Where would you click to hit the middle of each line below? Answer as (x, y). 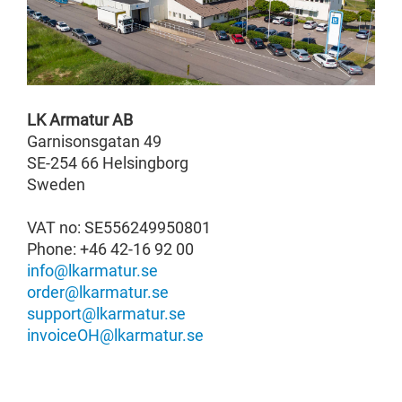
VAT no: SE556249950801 (119, 227)
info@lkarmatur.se (92, 270)
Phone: (53, 249)
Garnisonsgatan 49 (94, 141)
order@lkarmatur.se (98, 292)
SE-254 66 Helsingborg (108, 162)
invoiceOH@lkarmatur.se (115, 335)
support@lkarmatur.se (106, 313)
